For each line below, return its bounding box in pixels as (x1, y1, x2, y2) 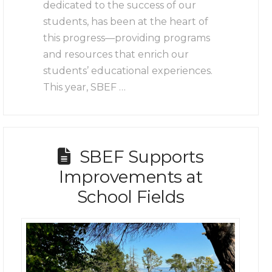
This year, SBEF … (43, 81, 126, 93)
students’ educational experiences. (43, 64, 213, 76)
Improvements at (58, 166, 203, 187)
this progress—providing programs (43, 32, 211, 44)
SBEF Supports (79, 146, 204, 167)
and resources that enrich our (43, 48, 189, 60)
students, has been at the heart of (43, 15, 209, 27)
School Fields (76, 186, 185, 207)
